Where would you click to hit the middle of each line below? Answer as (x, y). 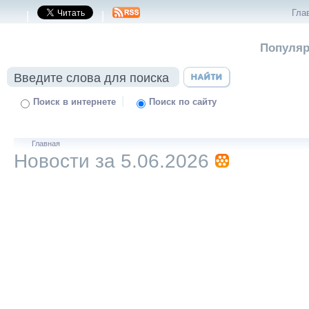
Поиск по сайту (183, 102)
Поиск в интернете (75, 102)
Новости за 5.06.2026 (111, 161)
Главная (46, 143)
